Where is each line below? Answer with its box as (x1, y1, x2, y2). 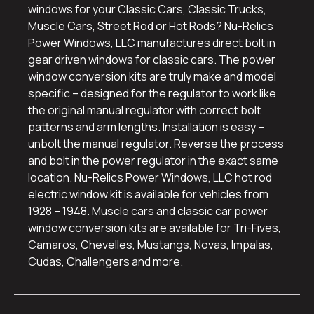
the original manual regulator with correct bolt (28, 102, 261, 118)
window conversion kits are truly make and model (28, 69, 276, 85)
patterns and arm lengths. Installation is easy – (28, 119, 264, 135)
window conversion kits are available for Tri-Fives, (28, 220, 281, 236)
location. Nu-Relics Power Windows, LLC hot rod (28, 170, 272, 186)
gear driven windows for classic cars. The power (28, 52, 275, 68)
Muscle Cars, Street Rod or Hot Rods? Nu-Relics (28, 18, 273, 34)
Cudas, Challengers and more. (28, 254, 183, 270)
